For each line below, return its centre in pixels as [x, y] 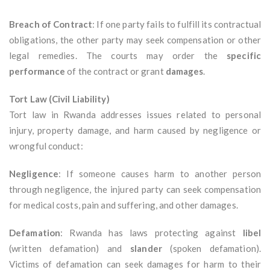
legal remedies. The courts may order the [118, 56]
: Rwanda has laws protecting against [152, 233]
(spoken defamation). [211, 249]
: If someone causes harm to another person [160, 174]
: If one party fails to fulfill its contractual [177, 24]
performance [37, 71]
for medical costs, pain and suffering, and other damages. [124, 205]
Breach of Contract [51, 24]
